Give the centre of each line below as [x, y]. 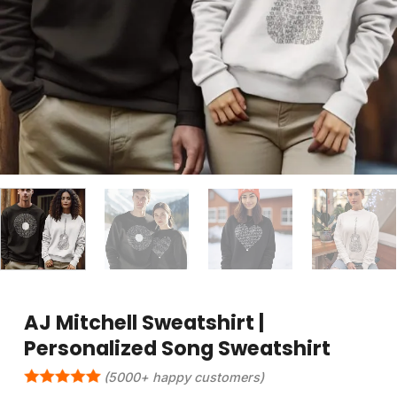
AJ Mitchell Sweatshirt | [144, 322]
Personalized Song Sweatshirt [178, 348]
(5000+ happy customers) [184, 377]
